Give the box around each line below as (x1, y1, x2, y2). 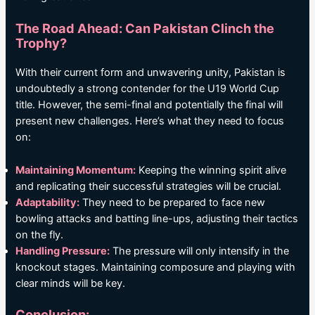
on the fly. (15, 228, 64, 241)
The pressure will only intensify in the (110, 244, 290, 257)
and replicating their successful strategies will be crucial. (15, 179, 282, 193)
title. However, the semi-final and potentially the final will (15, 98, 283, 112)
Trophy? (15, 35, 67, 51)
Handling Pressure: (15, 244, 110, 257)
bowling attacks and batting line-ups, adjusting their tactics (15, 212, 299, 225)
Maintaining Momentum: (15, 163, 136, 176)
